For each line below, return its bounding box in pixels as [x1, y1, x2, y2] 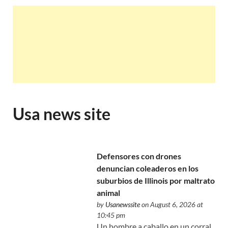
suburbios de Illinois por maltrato [97, 176, 215, 186]
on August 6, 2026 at [140, 200, 204, 209]
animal [97, 188, 121, 198]
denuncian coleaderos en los [97, 163, 199, 174]
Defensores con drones [97, 151, 182, 161]
